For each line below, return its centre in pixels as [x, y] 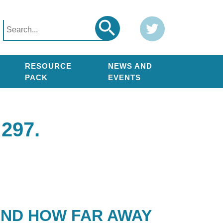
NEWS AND [130, 66]
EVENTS [124, 77]
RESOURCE [48, 66]
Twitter [151, 23]
